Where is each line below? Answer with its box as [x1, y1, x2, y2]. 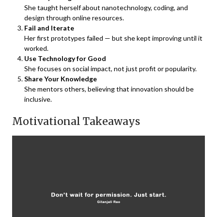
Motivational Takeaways [12, 114, 140, 128]
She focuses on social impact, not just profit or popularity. [24, 64, 197, 73]
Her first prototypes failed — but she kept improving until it [24, 33, 202, 42]
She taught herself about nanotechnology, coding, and [24, 3, 188, 12]
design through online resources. [24, 13, 124, 22]
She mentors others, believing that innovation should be [24, 84, 194, 93]
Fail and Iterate [24, 23, 74, 32]
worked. [24, 44, 48, 52]
